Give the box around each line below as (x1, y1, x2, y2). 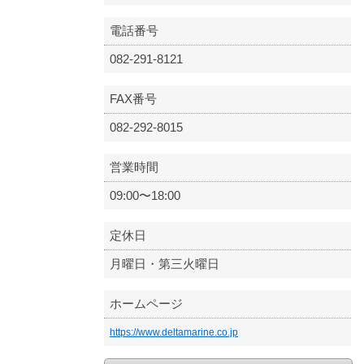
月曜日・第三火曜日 (110, 257, 219, 271)
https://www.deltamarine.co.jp (110, 327, 238, 338)
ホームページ (110, 297, 183, 310)
